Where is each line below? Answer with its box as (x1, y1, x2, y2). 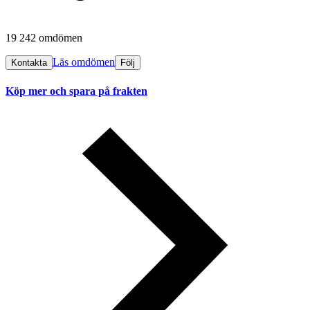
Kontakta (11, 57, 47, 69)
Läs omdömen (53, 56, 115, 69)
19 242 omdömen (6, 32, 82, 44)
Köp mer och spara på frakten (6, 84, 147, 97)
